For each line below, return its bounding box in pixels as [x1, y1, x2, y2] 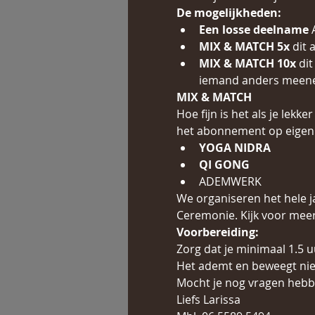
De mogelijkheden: [176, 5, 281, 20]
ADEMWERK [198, 174, 262, 189]
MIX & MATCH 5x [198, 39, 290, 54]
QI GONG [198, 157, 250, 172]
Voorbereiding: [176, 224, 259, 240]
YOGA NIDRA [198, 140, 271, 155]
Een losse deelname [198, 22, 309, 37]
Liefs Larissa [176, 292, 240, 307]
